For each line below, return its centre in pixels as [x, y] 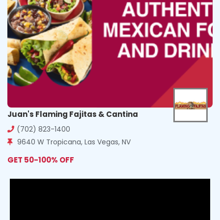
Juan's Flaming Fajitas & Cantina [73, 114]
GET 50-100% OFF [41, 160]
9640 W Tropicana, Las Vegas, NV [73, 142]
